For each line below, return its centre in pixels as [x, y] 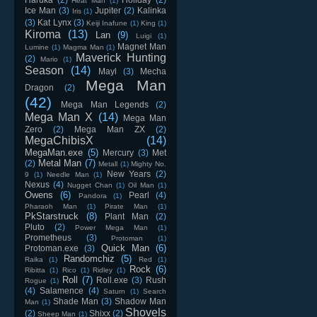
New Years [129, 173]
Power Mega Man [111, 227]
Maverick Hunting [121, 57]
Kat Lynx [54, 22]
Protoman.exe [52, 248]
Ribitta [35, 270]
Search [155, 291]
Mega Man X [59, 117]
